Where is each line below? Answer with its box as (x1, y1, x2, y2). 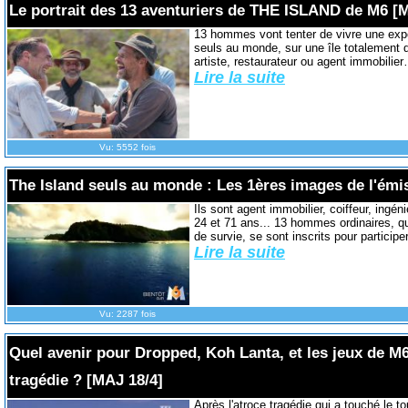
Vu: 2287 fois (98, 309, 156, 320)
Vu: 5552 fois (98, 141, 156, 152)
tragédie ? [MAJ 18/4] (8, 372, 163, 390)
